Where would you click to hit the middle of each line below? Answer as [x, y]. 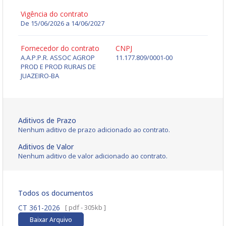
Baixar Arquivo [51, 220]
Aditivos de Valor [46, 147]
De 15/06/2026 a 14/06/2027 [63, 23]
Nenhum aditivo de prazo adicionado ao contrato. [94, 130]
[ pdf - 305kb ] [86, 208]
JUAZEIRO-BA [40, 76]
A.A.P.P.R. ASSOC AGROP [58, 58]
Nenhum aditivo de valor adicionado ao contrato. [93, 156]
